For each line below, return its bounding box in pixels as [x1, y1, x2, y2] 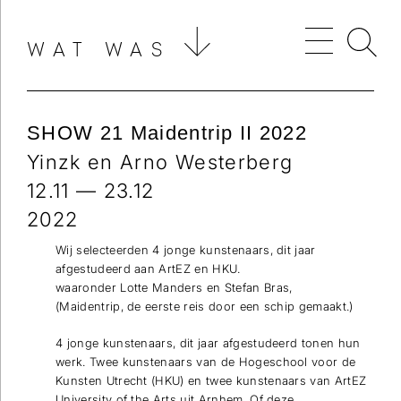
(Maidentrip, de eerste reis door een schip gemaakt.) [55, 299, 354, 313]
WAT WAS [27, 38, 171, 63]
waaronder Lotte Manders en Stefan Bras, [55, 280, 293, 294]
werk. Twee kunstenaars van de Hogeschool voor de [55, 354, 356, 369]
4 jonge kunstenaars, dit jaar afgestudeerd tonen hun [55, 336, 361, 350]
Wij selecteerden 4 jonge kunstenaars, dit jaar [55, 243, 316, 257]
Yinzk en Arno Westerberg [27, 149, 294, 174]
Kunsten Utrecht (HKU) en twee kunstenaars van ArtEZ [55, 373, 367, 388]
